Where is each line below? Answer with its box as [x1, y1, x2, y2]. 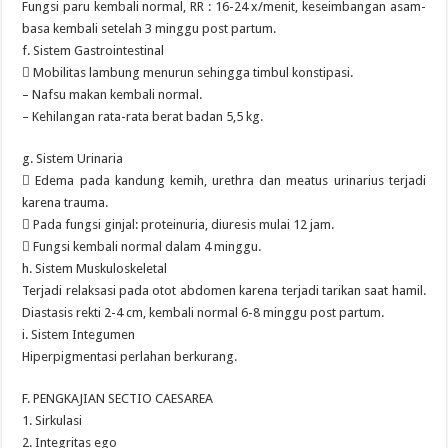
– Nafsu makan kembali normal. [22, 87, 203, 102]
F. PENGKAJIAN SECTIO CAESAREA [22, 391, 214, 406]
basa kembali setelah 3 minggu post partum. [22, 21, 277, 36]
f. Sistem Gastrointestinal [22, 43, 165, 58]
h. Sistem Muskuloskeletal [22, 261, 168, 276]
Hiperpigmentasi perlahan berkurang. [22, 349, 238, 364]
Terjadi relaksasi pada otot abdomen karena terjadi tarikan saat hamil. [22, 283, 426, 298]
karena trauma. [22, 195, 109, 210]
